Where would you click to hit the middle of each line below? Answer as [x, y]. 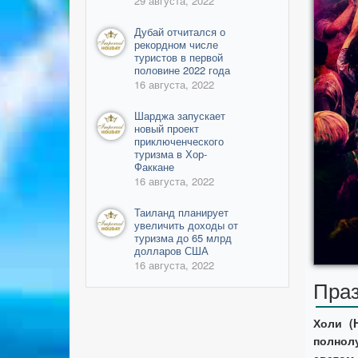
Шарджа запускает [180, 115]
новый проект [167, 128]
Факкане [154, 167]
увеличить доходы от [186, 225]
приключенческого [179, 141]
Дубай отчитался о [180, 32]
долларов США [171, 251]
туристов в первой [179, 57]
